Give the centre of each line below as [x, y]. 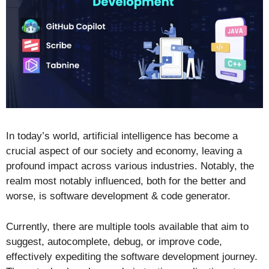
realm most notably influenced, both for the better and [126, 181]
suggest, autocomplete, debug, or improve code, [114, 241]
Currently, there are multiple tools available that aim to [127, 226]
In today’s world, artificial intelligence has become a [122, 136]
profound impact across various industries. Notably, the [130, 166]
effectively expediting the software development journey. [132, 256]
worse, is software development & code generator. [118, 196]
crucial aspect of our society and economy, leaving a [124, 151]
